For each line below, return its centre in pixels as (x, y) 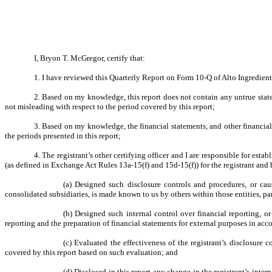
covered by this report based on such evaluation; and (91, 252)
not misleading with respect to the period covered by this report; (110, 107)
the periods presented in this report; (63, 136)
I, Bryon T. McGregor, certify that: (90, 58)
